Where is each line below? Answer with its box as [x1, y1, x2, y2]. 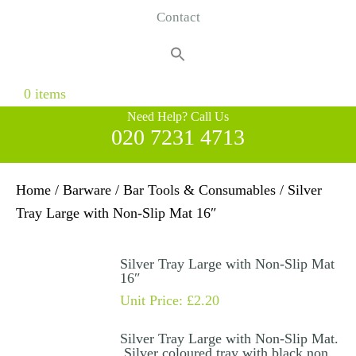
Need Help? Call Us [127, 110, 229, 124]
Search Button [23, 66, 60, 80]
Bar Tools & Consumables [123, 182, 276, 199]
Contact [156, 10, 200, 25]
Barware [63, 182, 111, 199]
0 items [24, 86, 66, 103]
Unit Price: [119, 292, 187, 309]
